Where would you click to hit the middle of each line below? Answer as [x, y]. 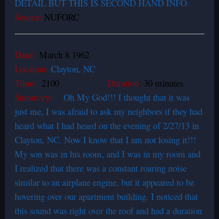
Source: [28, 17]
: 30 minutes [161, 83]
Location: [33, 69]
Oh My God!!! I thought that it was [124, 97]
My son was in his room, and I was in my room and [108, 154]
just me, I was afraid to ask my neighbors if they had [109, 111]
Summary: [36, 97]
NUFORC [62, 17]
